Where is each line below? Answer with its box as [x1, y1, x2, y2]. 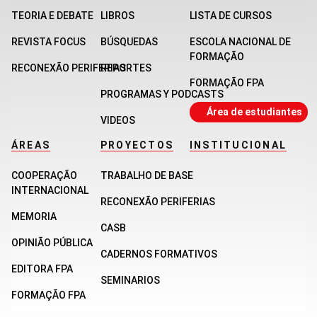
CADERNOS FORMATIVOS [100, 248, 217, 260]
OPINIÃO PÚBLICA [11, 237, 93, 249]
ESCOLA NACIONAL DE [190, 36, 291, 48]
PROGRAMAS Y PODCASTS [100, 88, 224, 100]
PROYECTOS [100, 139, 174, 151]
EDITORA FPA [11, 263, 73, 275]
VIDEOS [100, 115, 135, 127]
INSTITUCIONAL [190, 139, 287, 151]
